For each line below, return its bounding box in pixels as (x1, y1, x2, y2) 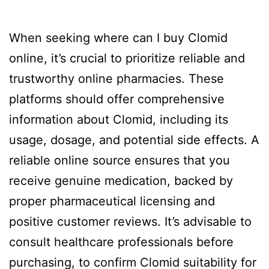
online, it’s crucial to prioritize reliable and (9, 51, 245, 65)
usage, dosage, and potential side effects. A (9, 133, 259, 147)
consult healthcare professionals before (9, 235, 234, 249)
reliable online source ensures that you (9, 153, 230, 168)
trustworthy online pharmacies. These (9, 71, 224, 86)
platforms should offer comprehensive (9, 92, 225, 106)
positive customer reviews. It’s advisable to (9, 214, 252, 229)
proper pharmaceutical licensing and (9, 194, 215, 208)
